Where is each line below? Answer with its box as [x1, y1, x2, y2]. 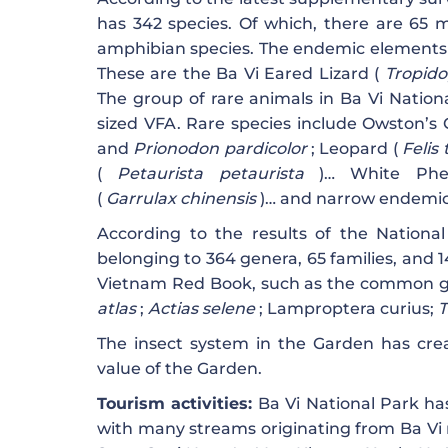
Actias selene [148, 299, 255, 319]
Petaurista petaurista [117, 164, 304, 184]
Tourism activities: [97, 394, 253, 414]
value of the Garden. [97, 359, 262, 379]
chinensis [180, 189, 256, 209]
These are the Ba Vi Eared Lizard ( [97, 64, 385, 84]
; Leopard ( [306, 139, 403, 159]
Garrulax [106, 189, 180, 209]
